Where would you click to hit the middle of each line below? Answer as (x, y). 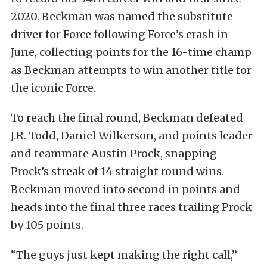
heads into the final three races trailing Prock (131, 207)
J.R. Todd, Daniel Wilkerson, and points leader (132, 135)
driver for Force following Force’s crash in (119, 34)
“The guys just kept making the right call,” (124, 254)
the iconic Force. (53, 88)
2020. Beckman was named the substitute (122, 16)
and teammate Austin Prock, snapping (114, 153)
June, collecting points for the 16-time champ (131, 52)
